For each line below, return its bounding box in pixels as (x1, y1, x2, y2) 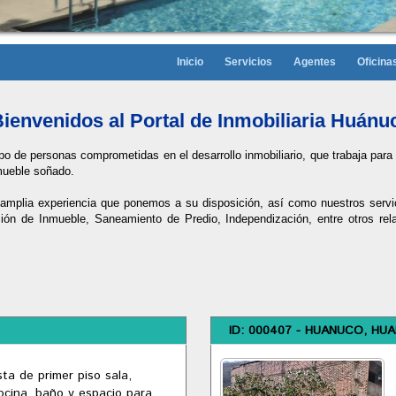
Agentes (293, 56, 336, 68)
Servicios (225, 56, 272, 68)
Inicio (177, 56, 203, 68)
